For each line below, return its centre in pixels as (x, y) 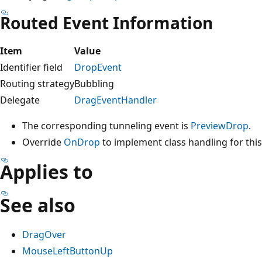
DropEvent (98, 67)
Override (43, 142)
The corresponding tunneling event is (106, 125)
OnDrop (82, 142)
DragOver (44, 234)
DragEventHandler (116, 100)
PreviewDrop (220, 125)
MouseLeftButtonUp (68, 251)
